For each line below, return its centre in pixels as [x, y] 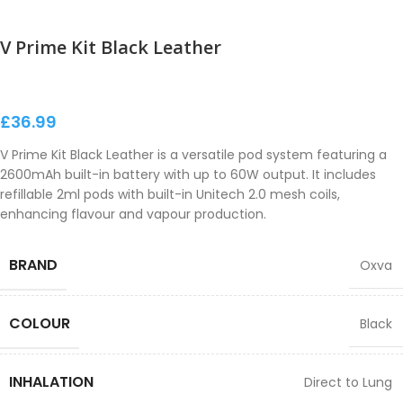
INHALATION [51, 382]
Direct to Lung [348, 382]
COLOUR [40, 323]
